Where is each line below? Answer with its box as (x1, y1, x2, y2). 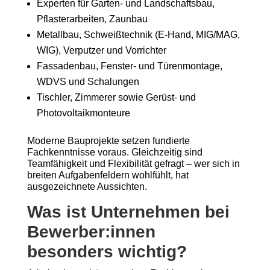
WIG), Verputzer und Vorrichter (36, 45, 166, 55)
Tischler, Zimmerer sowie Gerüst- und (36, 92, 196, 102)
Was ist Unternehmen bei (27, 202, 230, 221)
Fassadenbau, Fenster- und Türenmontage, (36, 61, 222, 71)
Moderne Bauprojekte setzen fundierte (27, 136, 190, 146)
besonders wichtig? (27, 242, 187, 261)
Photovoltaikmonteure (36, 108, 130, 118)
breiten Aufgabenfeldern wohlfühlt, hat (27, 170, 189, 180)
